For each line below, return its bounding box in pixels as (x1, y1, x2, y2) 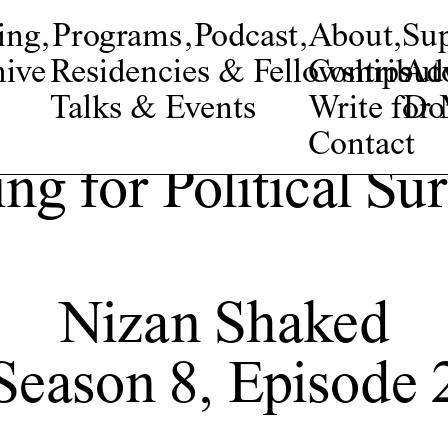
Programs (52, 21, 182, 55)
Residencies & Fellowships (50, 57, 412, 91)
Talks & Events (50, 93, 256, 127)
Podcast (194, 21, 298, 55)
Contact (308, 129, 415, 163)
